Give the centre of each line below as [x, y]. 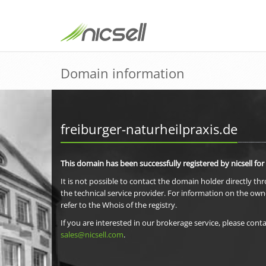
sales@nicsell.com [92, 235]
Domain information [123, 73]
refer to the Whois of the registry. [119, 205]
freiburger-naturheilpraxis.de [149, 129]
